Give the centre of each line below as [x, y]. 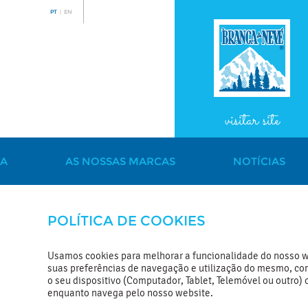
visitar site [252, 121]
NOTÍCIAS [259, 161]
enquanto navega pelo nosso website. [131, 293]
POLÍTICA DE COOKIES [126, 221]
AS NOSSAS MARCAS [120, 161]
